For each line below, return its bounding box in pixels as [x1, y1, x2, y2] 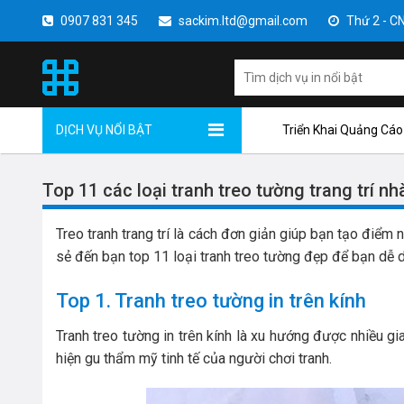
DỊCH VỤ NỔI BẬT [56, 122, 152, 137]
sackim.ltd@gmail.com [176, 14, 308, 28]
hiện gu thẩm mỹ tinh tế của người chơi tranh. [56, 349, 332, 367]
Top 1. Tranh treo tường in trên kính [56, 289, 366, 312]
